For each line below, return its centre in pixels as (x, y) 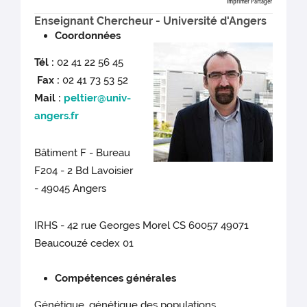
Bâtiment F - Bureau (83, 153)
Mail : (49, 98)
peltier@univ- (98, 98)
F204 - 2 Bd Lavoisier (84, 171)
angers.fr (57, 116)
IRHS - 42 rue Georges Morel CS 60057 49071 (142, 226)
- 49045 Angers (71, 189)
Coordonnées (89, 36)
